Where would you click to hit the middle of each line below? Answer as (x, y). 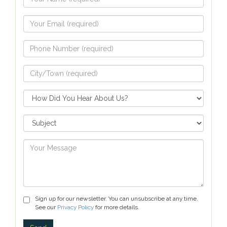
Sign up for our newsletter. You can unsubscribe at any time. (117, 199)
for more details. (117, 207)
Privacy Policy (75, 207)
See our (46, 207)
